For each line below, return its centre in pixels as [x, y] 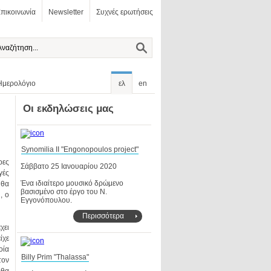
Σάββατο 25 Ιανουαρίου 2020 [69, 166]
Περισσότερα [103, 216]
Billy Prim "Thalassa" [55, 257]
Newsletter [66, 12]
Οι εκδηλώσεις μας [68, 109]
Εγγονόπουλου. [47, 200]
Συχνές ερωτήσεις [125, 12]
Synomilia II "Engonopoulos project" [80, 149]
